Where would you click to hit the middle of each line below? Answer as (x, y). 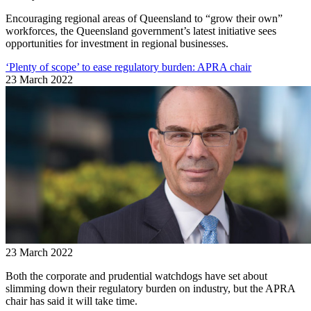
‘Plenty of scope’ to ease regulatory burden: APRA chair (128, 67)
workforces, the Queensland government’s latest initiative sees (141, 31)
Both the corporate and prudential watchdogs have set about (136, 276)
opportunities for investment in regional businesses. (117, 43)
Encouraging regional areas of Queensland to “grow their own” (144, 18)
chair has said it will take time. (72, 301)
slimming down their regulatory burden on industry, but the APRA (150, 288)
